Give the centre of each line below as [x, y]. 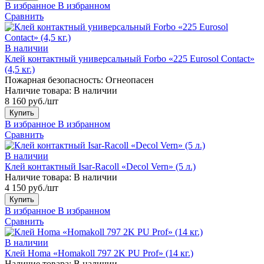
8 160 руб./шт [32, 101]
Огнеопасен [130, 80]
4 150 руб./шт [32, 187]
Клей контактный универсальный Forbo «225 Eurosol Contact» [130, 58]
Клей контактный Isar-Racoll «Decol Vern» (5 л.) [100, 166]
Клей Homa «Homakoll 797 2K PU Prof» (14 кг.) [99, 253]
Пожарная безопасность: [54, 80]
